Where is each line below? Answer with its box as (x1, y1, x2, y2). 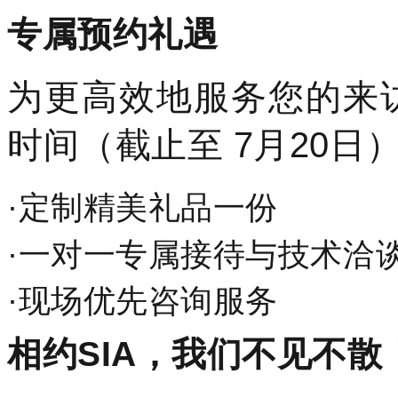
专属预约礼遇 (7, 15, 219, 54)
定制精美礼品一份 (18, 190, 278, 227)
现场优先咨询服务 (18, 283, 278, 320)
